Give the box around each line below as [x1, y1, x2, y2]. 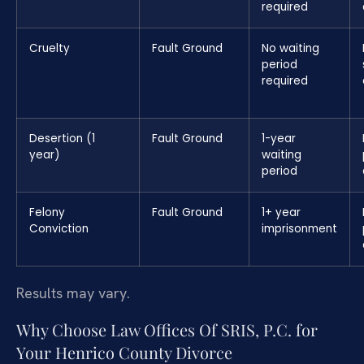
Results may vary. [16, 283, 130, 302]
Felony [29, 204, 65, 220]
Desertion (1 [29, 130, 95, 146]
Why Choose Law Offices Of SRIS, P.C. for [16, 318, 318, 341]
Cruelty [29, 40, 70, 56]
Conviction [29, 220, 89, 236]
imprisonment [262, 220, 337, 236]
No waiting [262, 40, 319, 56]
